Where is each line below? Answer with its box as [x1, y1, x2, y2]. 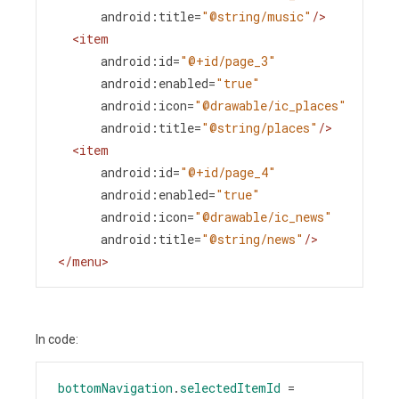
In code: [36, 332, 78, 347]
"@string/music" [201, 8, 312, 26]
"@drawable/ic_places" [194, 97, 346, 115]
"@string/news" [201, 231, 304, 248]
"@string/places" [201, 119, 318, 137]
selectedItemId [180, 379, 281, 397]
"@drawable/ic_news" [194, 208, 332, 226]
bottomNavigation [58, 379, 173, 397]
